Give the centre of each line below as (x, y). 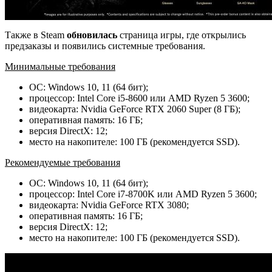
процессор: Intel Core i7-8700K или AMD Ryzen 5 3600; (143, 194)
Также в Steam (36, 35)
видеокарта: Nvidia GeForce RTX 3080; (109, 205)
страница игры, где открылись (182, 35)
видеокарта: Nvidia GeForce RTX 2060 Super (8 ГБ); (135, 109)
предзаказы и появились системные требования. (105, 46)
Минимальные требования (60, 66)
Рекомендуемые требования (63, 162)
